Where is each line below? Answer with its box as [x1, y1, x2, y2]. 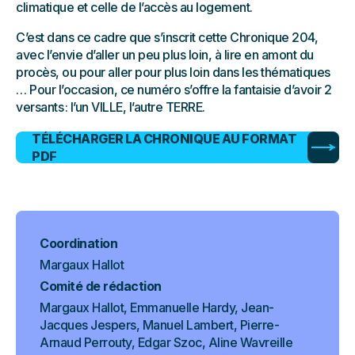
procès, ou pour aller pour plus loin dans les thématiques [16, 64, 330, 81]
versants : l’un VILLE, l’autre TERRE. [16, 99, 205, 116]
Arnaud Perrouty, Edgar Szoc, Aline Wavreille [40, 334, 292, 351]
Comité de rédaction [40, 278, 162, 295]
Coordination [40, 235, 117, 252]
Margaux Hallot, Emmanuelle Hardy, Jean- [40, 300, 274, 316]
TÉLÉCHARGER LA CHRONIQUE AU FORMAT [32, 131, 296, 147]
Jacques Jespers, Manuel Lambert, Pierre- [40, 317, 279, 334]
